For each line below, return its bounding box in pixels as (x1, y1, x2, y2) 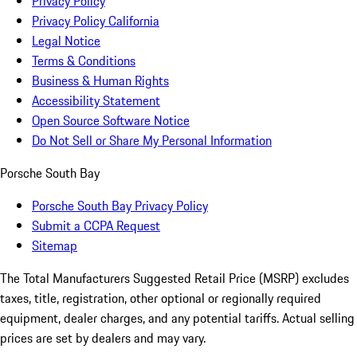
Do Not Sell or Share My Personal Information (32, 130, 272, 150)
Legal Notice (32, 30, 100, 50)
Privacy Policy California (32, 10, 159, 30)
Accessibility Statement (32, 90, 160, 110)
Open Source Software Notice (32, 110, 190, 130)
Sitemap (32, 235, 77, 255)
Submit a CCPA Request (32, 215, 160, 235)
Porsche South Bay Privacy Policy (32, 195, 208, 215)
